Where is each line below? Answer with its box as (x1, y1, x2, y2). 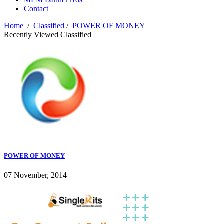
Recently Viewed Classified (4, 30, 91, 39)
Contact (24, 4, 48, 13)
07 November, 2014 (4, 171, 67, 180)
